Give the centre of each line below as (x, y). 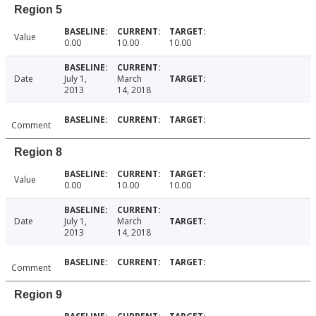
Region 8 (38, 152)
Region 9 (38, 295)
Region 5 (38, 10)
